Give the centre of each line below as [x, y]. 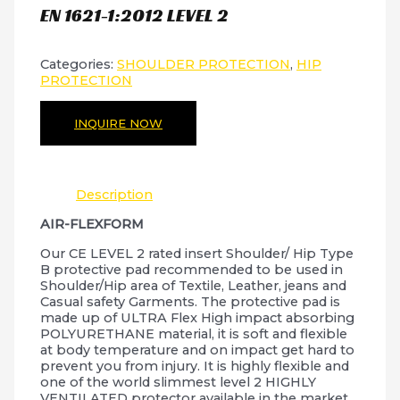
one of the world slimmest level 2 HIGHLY [179, 382]
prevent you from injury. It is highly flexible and [195, 366]
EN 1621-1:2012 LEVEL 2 [135, 15]
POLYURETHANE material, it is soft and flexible [194, 333]
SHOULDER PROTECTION [204, 65]
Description [115, 195]
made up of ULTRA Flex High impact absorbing [198, 317]
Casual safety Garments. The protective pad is [191, 301]
